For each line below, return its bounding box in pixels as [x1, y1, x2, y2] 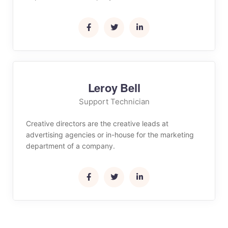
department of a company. [26, 141, 115, 150]
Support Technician [78, 97, 150, 106]
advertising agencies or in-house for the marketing [26, 130, 194, 139]
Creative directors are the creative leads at [26, 119, 168, 128]
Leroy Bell [88, 79, 140, 96]
